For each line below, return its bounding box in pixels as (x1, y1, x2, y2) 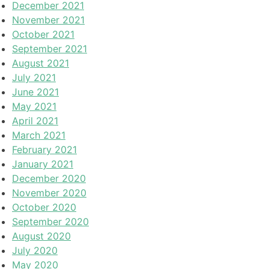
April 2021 (12, 114, 58, 127)
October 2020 (12, 201, 76, 213)
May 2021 (12, 100, 56, 112)
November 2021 (12, 13, 85, 26)
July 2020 (12, 244, 58, 256)
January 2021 (12, 157, 73, 170)
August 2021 (12, 56, 69, 69)
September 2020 (12, 215, 89, 228)
